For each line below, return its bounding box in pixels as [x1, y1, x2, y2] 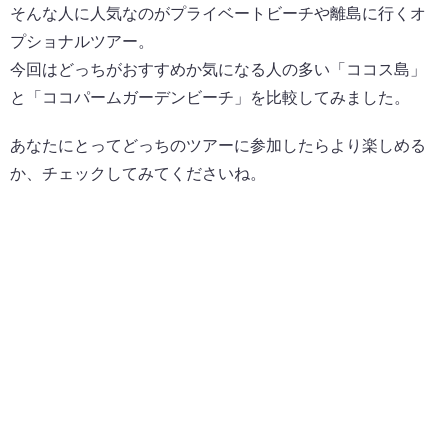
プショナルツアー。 [10, 33, 154, 51]
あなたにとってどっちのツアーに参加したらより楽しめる [10, 137, 426, 155]
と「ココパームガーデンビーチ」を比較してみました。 [10, 89, 410, 107]
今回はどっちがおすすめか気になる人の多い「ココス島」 [10, 61, 426, 79]
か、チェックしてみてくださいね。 [10, 165, 266, 183]
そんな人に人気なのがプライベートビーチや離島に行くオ [10, 5, 426, 23]
